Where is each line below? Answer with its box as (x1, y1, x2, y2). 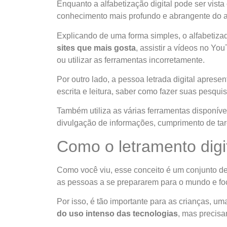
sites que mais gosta (57, 43, 136, 52)
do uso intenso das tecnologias (57, 209, 178, 218)
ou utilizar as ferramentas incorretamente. (57, 55, 207, 64)
